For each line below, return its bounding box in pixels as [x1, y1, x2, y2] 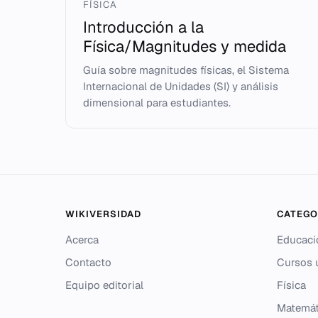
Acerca [65, 233, 99, 246]
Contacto [65, 256, 111, 269]
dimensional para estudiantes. [83, 96, 231, 109]
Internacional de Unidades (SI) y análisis [83, 79, 278, 93]
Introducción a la [83, 17, 204, 37]
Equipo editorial [65, 278, 143, 292]
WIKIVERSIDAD [65, 208, 142, 220]
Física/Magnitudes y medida [83, 36, 286, 56]
